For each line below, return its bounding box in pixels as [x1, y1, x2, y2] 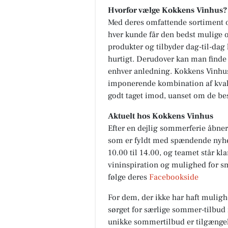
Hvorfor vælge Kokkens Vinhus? [108, 5, 227, 15]
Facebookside [149, 172, 198, 182]
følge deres [108, 172, 149, 182]
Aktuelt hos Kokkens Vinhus [108, 111, 213, 121]
